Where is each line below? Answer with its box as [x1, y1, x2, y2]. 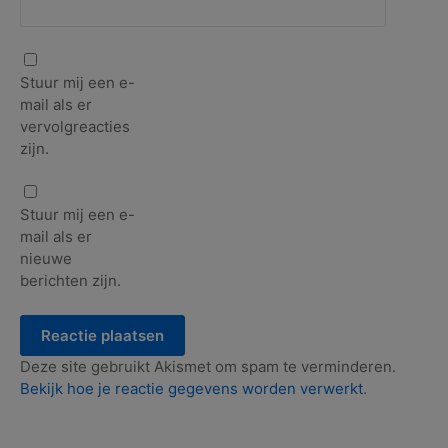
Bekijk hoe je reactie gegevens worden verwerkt [20, 378, 363, 398]
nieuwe [20, 249, 72, 269]
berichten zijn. [20, 271, 121, 291]
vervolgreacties [20, 116, 130, 136]
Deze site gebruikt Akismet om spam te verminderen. [20, 356, 396, 376]
